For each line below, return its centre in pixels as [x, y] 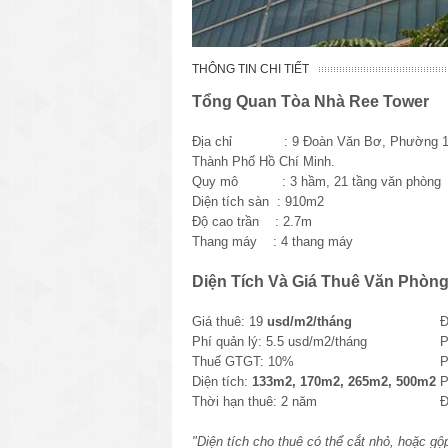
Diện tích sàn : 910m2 [258, 201]
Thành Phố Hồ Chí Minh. [263, 161]
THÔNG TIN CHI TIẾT [250, 68]
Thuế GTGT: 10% [243, 361]
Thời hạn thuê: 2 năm [254, 401]
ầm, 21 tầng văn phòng [374, 181]
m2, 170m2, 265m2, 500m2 [356, 381]
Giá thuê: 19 [227, 321]
